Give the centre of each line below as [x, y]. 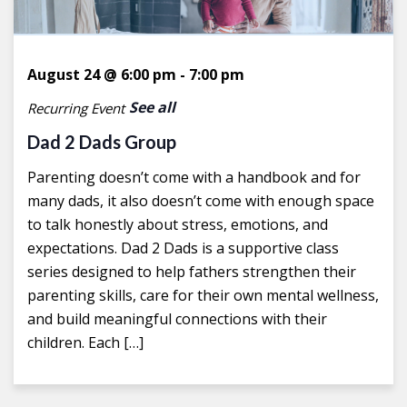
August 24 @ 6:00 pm [102, 75]
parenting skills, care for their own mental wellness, [203, 296]
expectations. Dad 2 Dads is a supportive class [183, 248]
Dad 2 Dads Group [102, 142]
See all [152, 108]
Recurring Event [76, 108]
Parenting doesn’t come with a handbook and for [194, 178]
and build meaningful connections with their [177, 319]
